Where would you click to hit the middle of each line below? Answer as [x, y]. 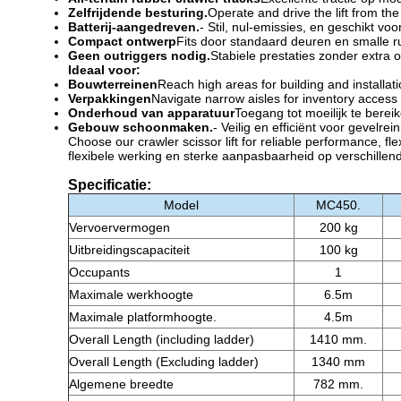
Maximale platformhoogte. [143, 317]
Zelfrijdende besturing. [138, 13]
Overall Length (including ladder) [162, 339]
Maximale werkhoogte [131, 294]
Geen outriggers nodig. [139, 55]
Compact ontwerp [122, 41]
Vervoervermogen [119, 227]
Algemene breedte [121, 384]
